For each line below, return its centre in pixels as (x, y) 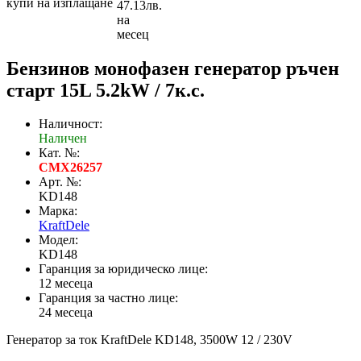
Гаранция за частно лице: (108, 298)
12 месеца (66, 284)
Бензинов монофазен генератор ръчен (173, 68)
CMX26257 (71, 168)
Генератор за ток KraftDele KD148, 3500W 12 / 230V (156, 340)
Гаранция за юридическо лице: (123, 269)
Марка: (58, 211)
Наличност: (71, 124)
